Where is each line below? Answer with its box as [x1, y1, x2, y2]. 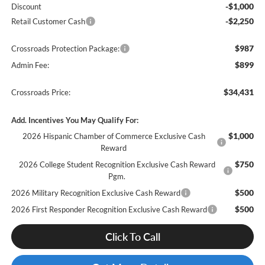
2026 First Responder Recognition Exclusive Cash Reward [11, 205, 207, 215]
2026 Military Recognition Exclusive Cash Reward [11, 188, 180, 198]
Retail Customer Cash [11, 17, 85, 27]
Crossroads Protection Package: [11, 44, 119, 54]
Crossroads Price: [11, 88, 70, 98]
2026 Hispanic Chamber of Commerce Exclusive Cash [22, 131, 205, 141]
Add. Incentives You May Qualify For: [11, 115, 138, 125]
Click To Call [105, 230, 160, 244]
